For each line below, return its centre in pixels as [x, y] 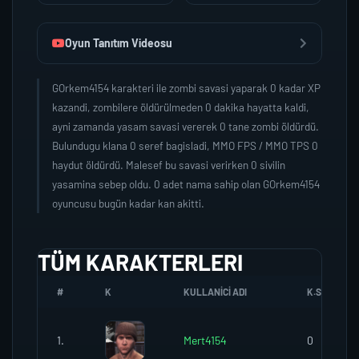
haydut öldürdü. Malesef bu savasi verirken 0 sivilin [169, 165]
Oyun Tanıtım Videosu [119, 43]
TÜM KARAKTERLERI [140, 262]
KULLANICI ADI [215, 292]
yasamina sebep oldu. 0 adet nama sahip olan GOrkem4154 [186, 184]
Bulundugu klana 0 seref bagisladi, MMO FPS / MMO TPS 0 [185, 145]
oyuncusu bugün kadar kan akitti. [128, 203]
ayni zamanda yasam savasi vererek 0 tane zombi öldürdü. [186, 126]
